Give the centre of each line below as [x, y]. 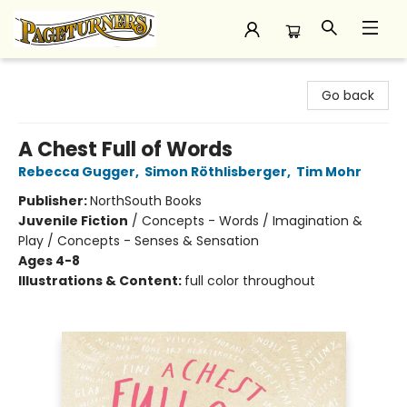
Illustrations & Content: [101, 281]
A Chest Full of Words [125, 149]
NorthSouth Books [146, 201]
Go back [348, 95]
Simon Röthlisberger [216, 172]
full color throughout [250, 281]
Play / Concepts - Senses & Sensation [139, 241]
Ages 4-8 [49, 261]
